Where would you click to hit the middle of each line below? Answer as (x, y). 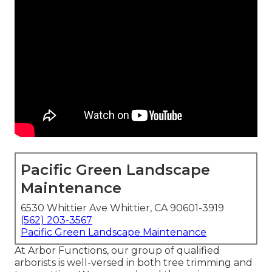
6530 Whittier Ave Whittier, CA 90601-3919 (122, 208)
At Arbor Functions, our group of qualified (117, 251)
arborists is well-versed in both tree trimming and (134, 263)
